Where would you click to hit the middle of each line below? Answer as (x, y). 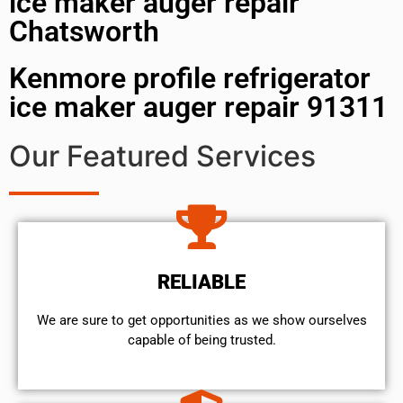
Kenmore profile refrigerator (190, 78)
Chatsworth (84, 31)
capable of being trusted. (201, 340)
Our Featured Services (162, 156)
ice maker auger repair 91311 (198, 107)
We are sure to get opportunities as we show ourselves (201, 320)
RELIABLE (201, 282)
